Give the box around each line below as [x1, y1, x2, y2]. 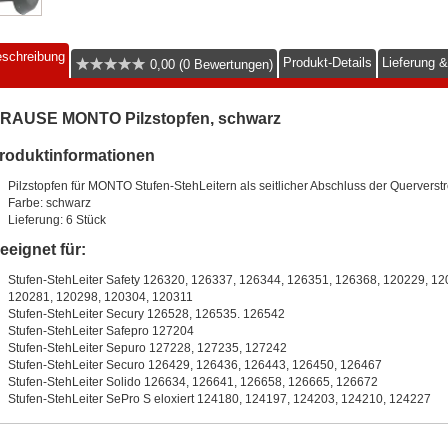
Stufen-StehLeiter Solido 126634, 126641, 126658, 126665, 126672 [7, 375, 378, 390]
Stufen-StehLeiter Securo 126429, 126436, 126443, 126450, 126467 [7, 358, 382, 373]
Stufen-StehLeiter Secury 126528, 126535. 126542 [7, 307, 294, 322]
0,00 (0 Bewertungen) [145, 57, 273, 73]
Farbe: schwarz [7, 196, 91, 211]
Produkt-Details [282, 55, 372, 71]
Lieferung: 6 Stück [7, 213, 106, 228]
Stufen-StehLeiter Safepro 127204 [7, 324, 194, 339]
